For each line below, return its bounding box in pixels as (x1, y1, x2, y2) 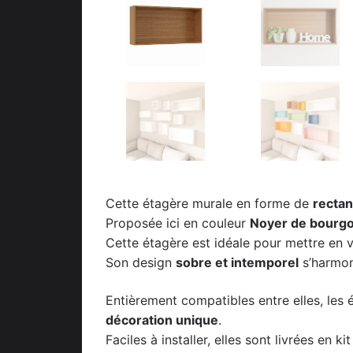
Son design (106, 254, 176, 270)
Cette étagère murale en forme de (106, 195, 313, 211)
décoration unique (106, 311, 218, 328)
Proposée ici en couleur (106, 214, 250, 231)
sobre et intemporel (176, 254, 299, 270)
